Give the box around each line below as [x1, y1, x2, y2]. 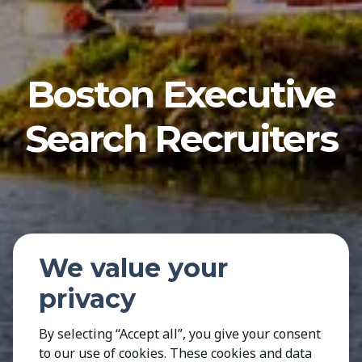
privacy [39, 283, 136, 314]
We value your [39, 252, 228, 284]
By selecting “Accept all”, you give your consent [39, 325, 321, 343]
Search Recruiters [24, 116, 338, 162]
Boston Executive [26, 71, 336, 118]
